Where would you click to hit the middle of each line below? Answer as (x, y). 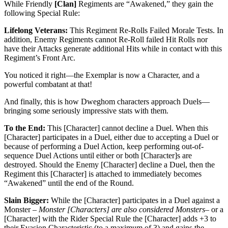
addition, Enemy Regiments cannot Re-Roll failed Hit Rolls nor (106, 40)
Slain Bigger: (27, 201)
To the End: (25, 128)
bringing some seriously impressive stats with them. (86, 111)
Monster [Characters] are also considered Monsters (122, 210)
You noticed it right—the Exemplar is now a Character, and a (102, 75)
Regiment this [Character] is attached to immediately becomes (103, 174)
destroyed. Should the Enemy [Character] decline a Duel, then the (109, 165)
